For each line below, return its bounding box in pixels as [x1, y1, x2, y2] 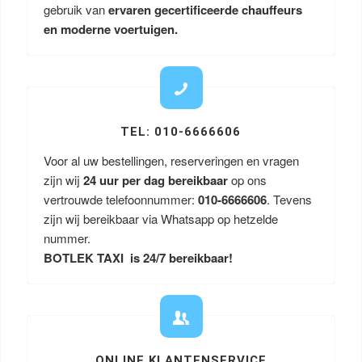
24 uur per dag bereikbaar [82, 171, 228, 189]
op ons [227, 171, 267, 188]
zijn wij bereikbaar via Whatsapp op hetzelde [43, 210, 278, 227]
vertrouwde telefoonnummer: [43, 191, 198, 208]
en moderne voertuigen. [43, 20, 178, 38]
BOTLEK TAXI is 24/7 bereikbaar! [43, 249, 233, 267]
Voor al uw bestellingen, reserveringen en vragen [43, 152, 299, 169]
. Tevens [266, 191, 312, 208]
